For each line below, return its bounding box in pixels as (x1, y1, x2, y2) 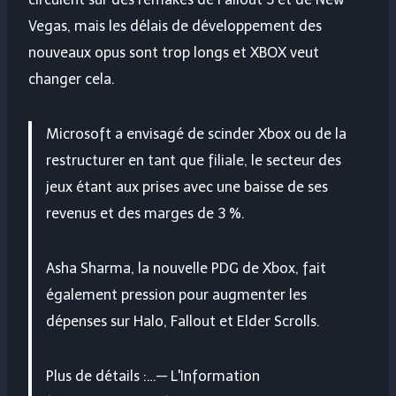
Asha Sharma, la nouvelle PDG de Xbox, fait (46, 260, 326, 278)
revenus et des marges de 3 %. (46, 205, 245, 223)
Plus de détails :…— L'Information (46, 368, 260, 385)
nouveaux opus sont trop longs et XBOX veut (28, 44, 319, 62)
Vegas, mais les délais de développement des (28, 18, 322, 35)
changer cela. (28, 71, 115, 88)
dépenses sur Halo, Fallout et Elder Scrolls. (46, 313, 320, 331)
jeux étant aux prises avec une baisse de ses (46, 179, 328, 196)
